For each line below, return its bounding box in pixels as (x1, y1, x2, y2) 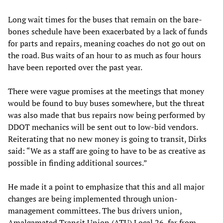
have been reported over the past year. (8, 62, 142, 73)
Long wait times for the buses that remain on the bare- (8, 14, 202, 25)
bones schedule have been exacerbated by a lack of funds (8, 26, 208, 37)
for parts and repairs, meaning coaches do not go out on (8, 38, 206, 49)
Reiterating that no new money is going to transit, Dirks (8, 133, 207, 145)
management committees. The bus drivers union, (8, 205, 182, 217)
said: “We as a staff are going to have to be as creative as (8, 145, 206, 157)
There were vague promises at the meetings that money (8, 86, 204, 97)
